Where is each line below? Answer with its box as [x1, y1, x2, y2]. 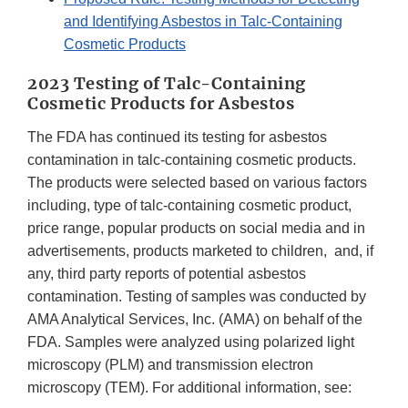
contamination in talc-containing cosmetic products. [27, 152, 356, 168]
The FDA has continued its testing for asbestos [27, 129, 327, 146]
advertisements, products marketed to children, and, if [27, 243, 373, 260]
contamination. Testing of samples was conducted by [27, 289, 366, 305]
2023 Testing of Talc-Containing [27, 73, 306, 95]
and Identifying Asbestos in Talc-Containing [64, 14, 342, 30]
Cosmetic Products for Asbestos [27, 93, 294, 115]
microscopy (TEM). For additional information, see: [27, 380, 355, 396]
